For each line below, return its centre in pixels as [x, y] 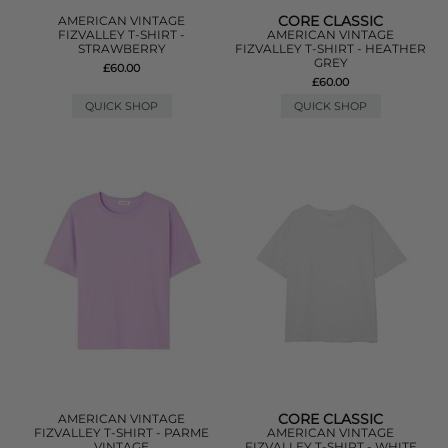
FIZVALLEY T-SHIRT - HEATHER [331, 48]
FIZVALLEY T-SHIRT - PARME [122, 432]
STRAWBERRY [121, 48]
